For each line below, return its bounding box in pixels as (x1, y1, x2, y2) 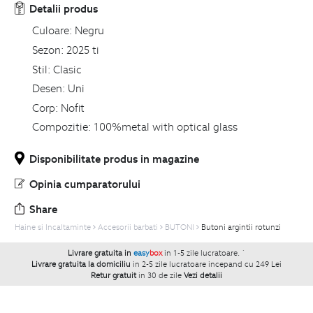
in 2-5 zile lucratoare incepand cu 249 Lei (133, 259, 282, 270)
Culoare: (31, 23, 73, 38)
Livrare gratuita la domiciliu (31, 259, 131, 270)
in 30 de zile (138, 270, 182, 281)
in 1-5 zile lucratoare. (164, 248, 242, 259)
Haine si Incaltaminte (15, 222, 91, 233)
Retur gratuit (91, 270, 136, 281)
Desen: (31, 81, 66, 96)
